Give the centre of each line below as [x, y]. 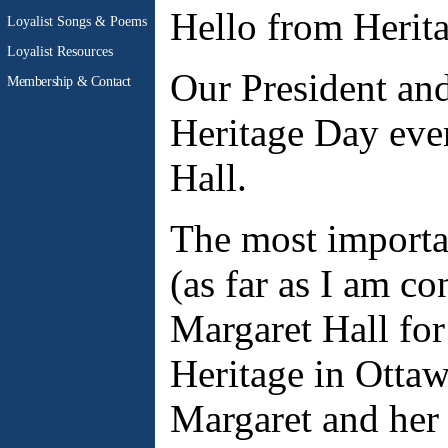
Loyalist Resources [60, 51]
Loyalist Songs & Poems [77, 21]
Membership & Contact [69, 81]
